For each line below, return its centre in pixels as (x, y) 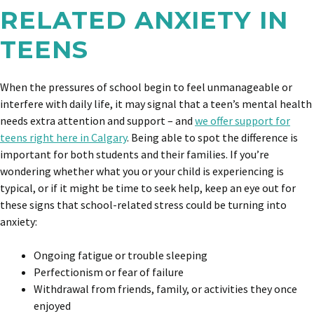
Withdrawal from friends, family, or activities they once (165, 289)
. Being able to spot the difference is (212, 137)
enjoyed (52, 306)
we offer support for (243, 121)
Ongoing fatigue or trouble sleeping (121, 255)
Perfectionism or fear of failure (109, 272)
